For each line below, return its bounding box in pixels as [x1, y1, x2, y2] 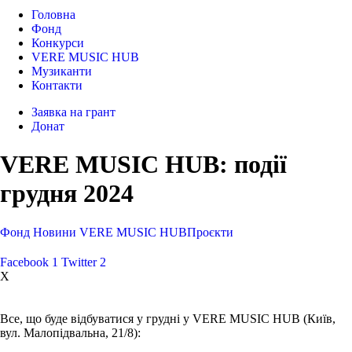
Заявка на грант [31, 105, 115, 119]
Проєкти [187, 225, 233, 239]
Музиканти [31, 64, 92, 78]
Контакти [31, 79, 82, 92]
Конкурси [31, 36, 84, 49]
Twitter [61, 255, 97, 269]
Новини [33, 225, 76, 239]
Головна [31, 8, 75, 21]
